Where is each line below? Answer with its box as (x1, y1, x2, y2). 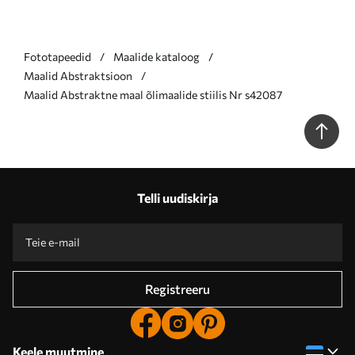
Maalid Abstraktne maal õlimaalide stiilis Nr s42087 (24, 88, 282, 101)
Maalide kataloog (113, 50, 200, 63)
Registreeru (145, 281, 210, 296)
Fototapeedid (24, 50, 91, 63)
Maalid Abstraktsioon (24, 69, 132, 82)
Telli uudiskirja (137, 190, 218, 205)
